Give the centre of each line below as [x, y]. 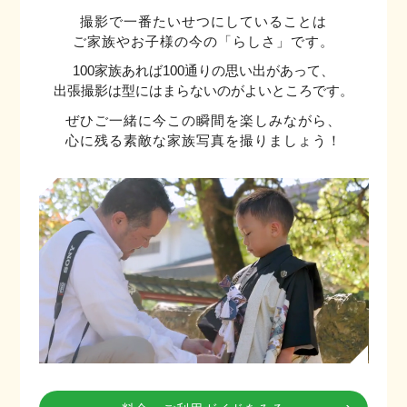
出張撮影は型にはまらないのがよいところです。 [203, 91]
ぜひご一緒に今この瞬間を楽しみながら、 [203, 120]
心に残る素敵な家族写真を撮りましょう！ [203, 140]
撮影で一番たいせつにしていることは [203, 21]
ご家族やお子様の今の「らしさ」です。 [203, 41]
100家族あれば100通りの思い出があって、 [203, 71]
